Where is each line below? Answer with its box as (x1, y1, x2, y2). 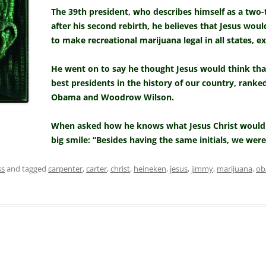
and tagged (5, 163, 48, 175)
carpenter (48, 163, 83, 175)
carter (86, 163, 107, 175)
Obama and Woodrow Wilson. (51, 91, 174, 103)
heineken (134, 163, 166, 175)
